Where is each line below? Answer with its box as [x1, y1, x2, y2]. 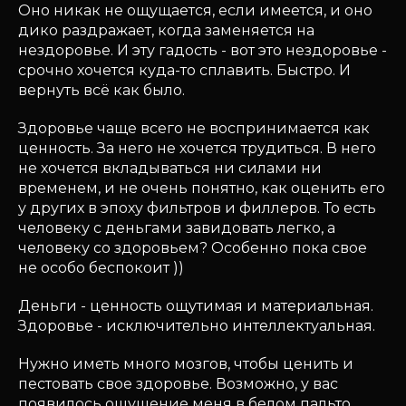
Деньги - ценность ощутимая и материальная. [18, 297, 373, 314]
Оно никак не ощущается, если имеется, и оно [18, 2, 372, 19]
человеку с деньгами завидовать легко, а [18, 219, 335, 237]
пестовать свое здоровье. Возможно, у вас [18, 375, 338, 392]
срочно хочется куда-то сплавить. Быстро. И [18, 62, 351, 79]
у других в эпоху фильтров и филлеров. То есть [18, 199, 376, 217]
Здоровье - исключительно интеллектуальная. [18, 317, 375, 334]
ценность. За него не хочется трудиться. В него [18, 140, 376, 157]
